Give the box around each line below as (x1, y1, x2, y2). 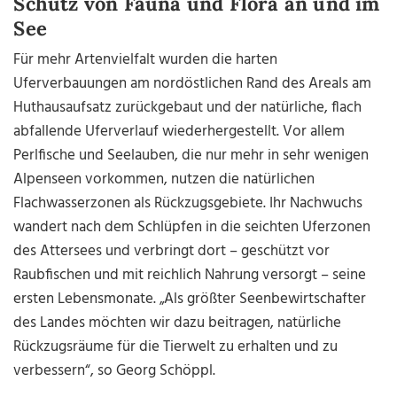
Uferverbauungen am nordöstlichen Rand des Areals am (13, 72, 372, 97)
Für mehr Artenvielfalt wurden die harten (13, 48, 278, 73)
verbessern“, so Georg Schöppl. (13, 359, 216, 384)
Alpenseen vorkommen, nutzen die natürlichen (13, 167, 315, 192)
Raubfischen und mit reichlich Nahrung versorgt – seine (13, 263, 367, 288)
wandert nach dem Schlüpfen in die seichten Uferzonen (13, 215, 371, 240)
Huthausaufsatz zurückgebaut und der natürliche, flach (13, 96, 362, 121)
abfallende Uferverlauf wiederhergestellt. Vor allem (13, 120, 346, 144)
